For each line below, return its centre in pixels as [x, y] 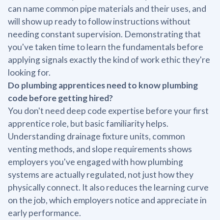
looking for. [29, 72]
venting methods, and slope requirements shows [100, 149]
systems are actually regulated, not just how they [101, 174]
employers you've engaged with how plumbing [96, 162]
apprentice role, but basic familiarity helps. [88, 123]
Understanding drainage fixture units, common [96, 136]
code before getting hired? [60, 98]
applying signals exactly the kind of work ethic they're [109, 59]
